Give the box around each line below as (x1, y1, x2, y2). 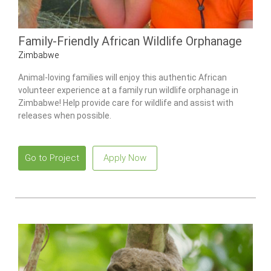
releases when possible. (18, 110, 111, 120)
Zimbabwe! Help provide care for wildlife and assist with (18, 97, 233, 108)
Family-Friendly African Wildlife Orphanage (18, 34, 242, 49)
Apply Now (103, 152, 146, 163)
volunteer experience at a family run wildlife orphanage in (18, 85, 238, 95)
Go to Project (25, 152, 79, 163)
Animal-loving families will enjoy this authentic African (18, 72, 227, 82)
